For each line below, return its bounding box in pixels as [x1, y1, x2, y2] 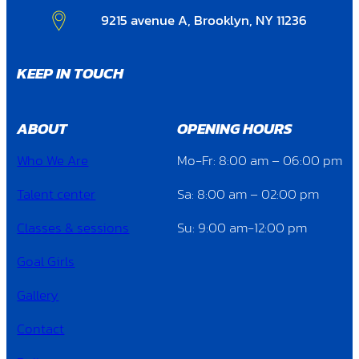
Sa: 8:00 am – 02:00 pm [176, 184, 319, 204]
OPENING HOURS [176, 118, 292, 139]
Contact [17, 319, 65, 339]
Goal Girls [17, 252, 75, 272]
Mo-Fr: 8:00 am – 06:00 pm [176, 151, 342, 171]
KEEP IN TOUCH [17, 62, 124, 84]
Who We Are [17, 151, 89, 171]
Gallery [17, 285, 59, 305]
